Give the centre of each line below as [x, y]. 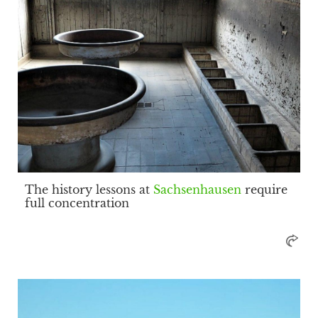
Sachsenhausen [197, 189]
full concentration [77, 203]
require [264, 189]
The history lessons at [89, 189]
